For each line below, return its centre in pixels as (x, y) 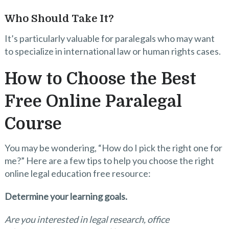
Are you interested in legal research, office (87, 220)
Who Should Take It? (59, 19)
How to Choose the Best (100, 79)
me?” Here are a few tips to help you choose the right (109, 161)
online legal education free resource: (77, 174)
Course (33, 124)
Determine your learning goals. (66, 197)
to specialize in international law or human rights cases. (112, 51)
